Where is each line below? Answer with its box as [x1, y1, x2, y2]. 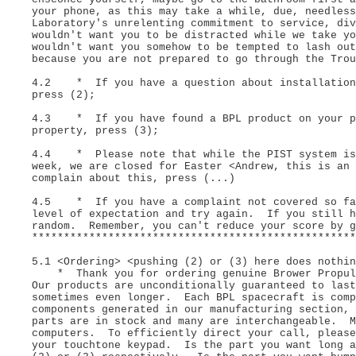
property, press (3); [32, 124, 159, 137]
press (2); [32, 88, 95, 101]
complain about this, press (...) [32, 172, 235, 184]
